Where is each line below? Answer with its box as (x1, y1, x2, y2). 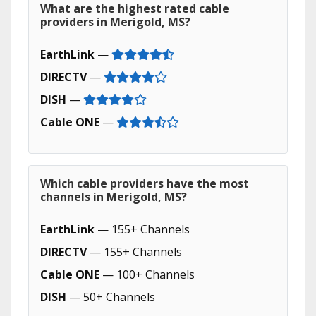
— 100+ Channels (99, 267, 195, 282)
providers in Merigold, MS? (40, 14, 190, 30)
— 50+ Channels (66, 289, 155, 305)
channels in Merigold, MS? (40, 189, 187, 205)
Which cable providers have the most (40, 176, 249, 191)
